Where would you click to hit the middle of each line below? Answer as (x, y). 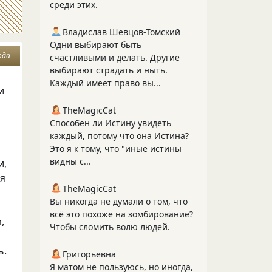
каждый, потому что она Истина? (119, 136)
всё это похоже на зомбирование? (121, 214)
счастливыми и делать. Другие (115, 57)
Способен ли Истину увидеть (110, 123)
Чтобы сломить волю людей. (110, 227)
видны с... (70, 161)
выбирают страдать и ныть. (109, 70)
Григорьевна (89, 254)
